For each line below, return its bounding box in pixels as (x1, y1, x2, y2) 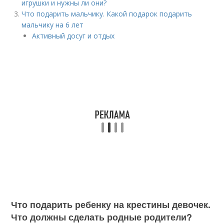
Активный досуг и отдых (32, 31, 115, 40)
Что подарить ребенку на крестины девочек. (11, 198, 211, 211)
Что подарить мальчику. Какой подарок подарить (21, 9, 192, 18)
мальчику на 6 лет (21, 20, 84, 29)
